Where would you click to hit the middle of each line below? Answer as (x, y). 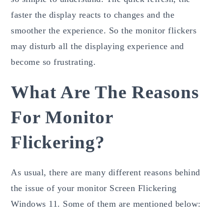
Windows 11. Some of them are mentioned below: (106, 204)
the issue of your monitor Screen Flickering (94, 188)
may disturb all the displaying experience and (97, 46)
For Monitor (62, 117)
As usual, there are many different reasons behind (106, 172)
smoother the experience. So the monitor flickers (104, 30)
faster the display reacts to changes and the (93, 14)
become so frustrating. (54, 62)
